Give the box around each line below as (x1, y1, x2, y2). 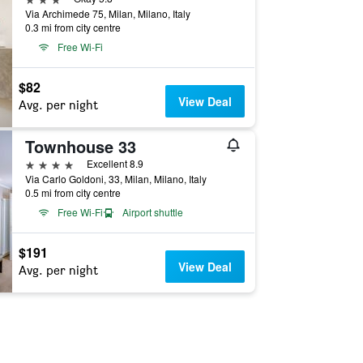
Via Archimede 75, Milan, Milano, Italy (24, 6, 190, 20)
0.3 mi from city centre (24, 20, 121, 34)
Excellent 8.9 (86, 156, 143, 170)
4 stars (23, 156, 62, 171)
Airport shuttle (122, 205, 183, 219)
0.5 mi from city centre (24, 186, 121, 199)
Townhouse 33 (24, 135, 136, 158)
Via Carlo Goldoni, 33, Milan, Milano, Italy (24, 172, 207, 186)
